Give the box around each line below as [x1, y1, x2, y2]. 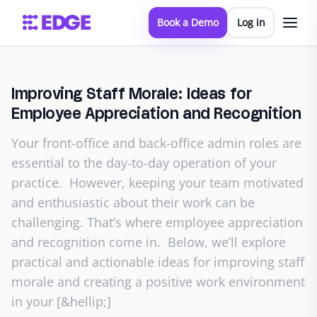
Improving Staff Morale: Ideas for [11, 88, 252, 102]
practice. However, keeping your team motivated [11, 174, 304, 191]
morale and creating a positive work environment [11, 273, 305, 290]
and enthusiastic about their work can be [11, 194, 255, 211]
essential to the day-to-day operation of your [11, 154, 277, 171]
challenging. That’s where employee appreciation [11, 214, 303, 231]
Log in [236, 16, 265, 29]
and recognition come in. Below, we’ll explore [11, 234, 286, 250]
